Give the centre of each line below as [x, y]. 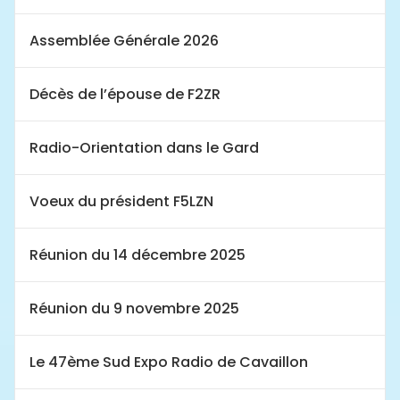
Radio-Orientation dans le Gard [144, 147]
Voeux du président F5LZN [121, 201]
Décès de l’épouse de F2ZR [125, 94]
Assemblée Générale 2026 [124, 40]
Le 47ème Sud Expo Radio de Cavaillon [169, 362]
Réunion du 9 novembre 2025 [134, 308]
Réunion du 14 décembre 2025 [137, 254]
